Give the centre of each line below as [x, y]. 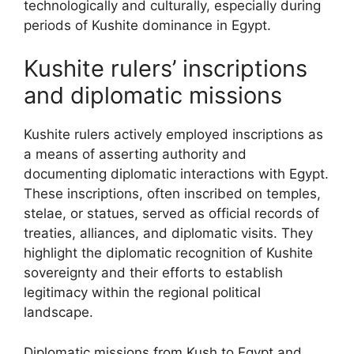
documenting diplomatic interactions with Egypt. [176, 174]
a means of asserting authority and [135, 154]
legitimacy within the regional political [142, 292]
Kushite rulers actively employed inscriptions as [173, 134]
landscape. [58, 312]
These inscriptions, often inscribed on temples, [172, 194]
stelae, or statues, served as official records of [171, 213]
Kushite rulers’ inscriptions [166, 68]
